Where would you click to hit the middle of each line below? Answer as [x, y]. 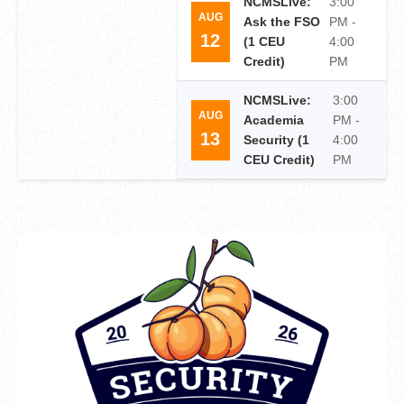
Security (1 [276, 140]
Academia [273, 120]
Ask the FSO [281, 22]
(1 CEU [264, 41]
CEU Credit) [279, 160]
